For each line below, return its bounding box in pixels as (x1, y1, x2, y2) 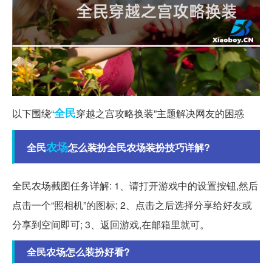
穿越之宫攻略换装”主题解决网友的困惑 (76, 106, 244, 120)
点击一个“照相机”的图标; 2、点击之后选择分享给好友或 (12, 197, 252, 212)
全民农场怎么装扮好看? (27, 244, 130, 259)
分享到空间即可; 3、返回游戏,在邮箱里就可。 (12, 217, 209, 231)
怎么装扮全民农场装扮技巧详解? (68, 140, 210, 154)
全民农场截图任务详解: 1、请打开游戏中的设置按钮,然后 (12, 178, 258, 192)
